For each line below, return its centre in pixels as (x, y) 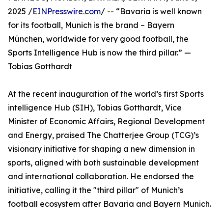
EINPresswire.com (67, 12)
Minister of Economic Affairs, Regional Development (106, 122)
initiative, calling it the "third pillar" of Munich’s (96, 190)
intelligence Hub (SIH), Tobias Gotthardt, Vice (95, 108)
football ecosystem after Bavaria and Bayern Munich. (110, 204)
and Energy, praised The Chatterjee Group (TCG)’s (103, 135)
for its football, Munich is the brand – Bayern (91, 25)
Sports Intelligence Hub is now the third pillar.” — (99, 53)
